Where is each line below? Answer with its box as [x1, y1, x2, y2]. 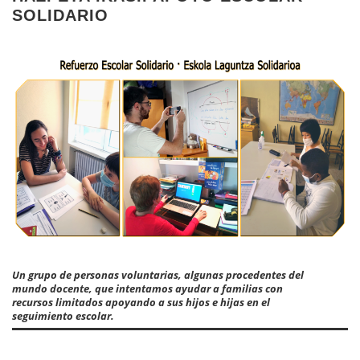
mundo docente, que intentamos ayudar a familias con [12, 280, 283, 296]
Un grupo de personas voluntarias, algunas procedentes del [12, 267, 304, 282]
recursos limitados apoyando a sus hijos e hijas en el [12, 294, 270, 309]
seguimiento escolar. [12, 308, 114, 323]
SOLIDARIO [12, 6, 108, 24]
